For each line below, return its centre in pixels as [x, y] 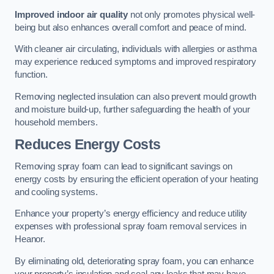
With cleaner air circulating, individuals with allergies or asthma [136, 49]
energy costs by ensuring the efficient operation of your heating [136, 179]
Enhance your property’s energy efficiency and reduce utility [131, 214]
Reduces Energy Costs [88, 145]
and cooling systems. [57, 192]
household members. [56, 122]
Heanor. [30, 239]
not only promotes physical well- [192, 14]
